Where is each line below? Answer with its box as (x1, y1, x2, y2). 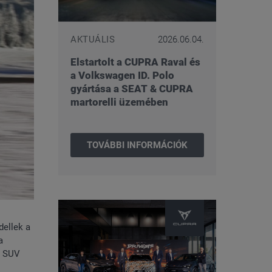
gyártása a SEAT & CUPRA (70, 83, 193, 95)
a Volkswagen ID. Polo (70, 69, 174, 81)
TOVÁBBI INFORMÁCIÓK (87, 140, 188, 151)
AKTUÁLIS (70, 34, 115, 45)
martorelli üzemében (70, 96, 168, 108)
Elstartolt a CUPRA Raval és (70, 56, 200, 68)
